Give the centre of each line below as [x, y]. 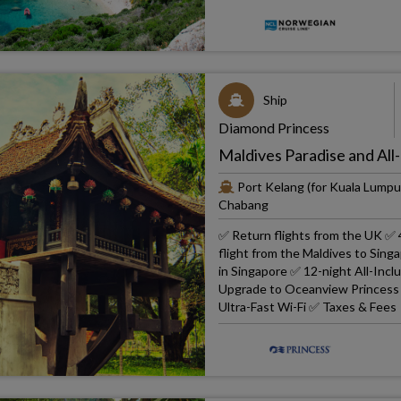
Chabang [243, 205]
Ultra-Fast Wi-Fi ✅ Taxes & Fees [307, 307]
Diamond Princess [273, 128]
